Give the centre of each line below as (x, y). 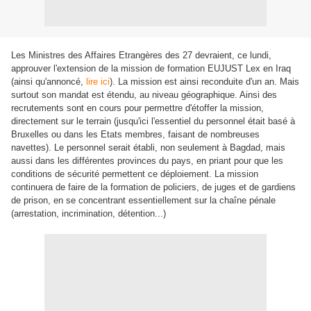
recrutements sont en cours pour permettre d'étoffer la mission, (137, 108)
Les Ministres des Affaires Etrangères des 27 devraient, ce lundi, (141, 55)
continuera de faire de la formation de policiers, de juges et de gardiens (153, 187)
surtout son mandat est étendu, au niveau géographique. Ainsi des (144, 95)
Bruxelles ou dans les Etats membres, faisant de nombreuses (135, 134)
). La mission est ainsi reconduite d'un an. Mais (204, 82)
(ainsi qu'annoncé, (49, 82)
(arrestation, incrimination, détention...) (89, 213)
